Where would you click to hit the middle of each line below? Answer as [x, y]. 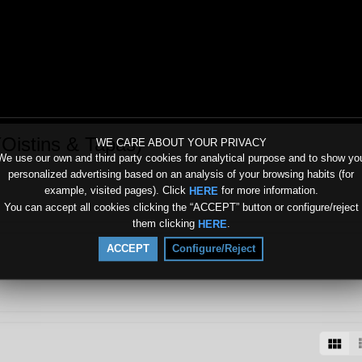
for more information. [268, 191]
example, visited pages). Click [116, 191]
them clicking [165, 223]
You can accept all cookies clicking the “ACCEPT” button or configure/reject [181, 207]
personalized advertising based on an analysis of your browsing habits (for [181, 175]
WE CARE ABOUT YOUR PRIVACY [181, 142]
